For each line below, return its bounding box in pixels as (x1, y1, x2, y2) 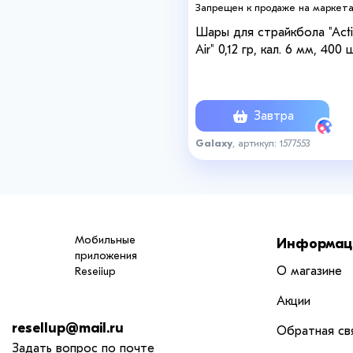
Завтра (250, 108, 294, 123)
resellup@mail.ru (12, 320, 124, 336)
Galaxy (195, 136, 232, 149)
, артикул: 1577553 (232, 136, 310, 149)
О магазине (277, 264, 342, 278)
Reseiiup (75, 265, 116, 278)
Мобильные (75, 233, 136, 247)
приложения (75, 249, 137, 262)
